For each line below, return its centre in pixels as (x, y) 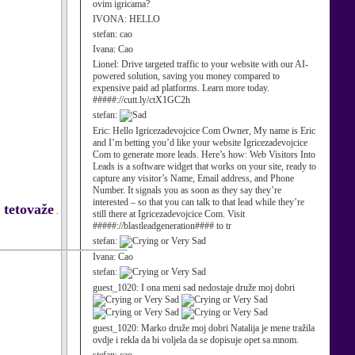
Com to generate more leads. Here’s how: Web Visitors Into (204, 155)
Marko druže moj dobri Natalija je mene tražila (228, 328)
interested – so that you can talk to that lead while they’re (198, 202)
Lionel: (107, 64)
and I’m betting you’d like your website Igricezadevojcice (200, 143)
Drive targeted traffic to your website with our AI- (215, 64)
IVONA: (111, 19)
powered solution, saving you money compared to (186, 76)
